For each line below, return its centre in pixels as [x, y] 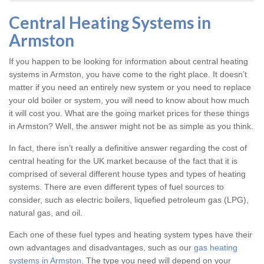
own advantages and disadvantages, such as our [101, 248]
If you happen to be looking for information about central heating [128, 62]
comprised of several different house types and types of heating [127, 174]
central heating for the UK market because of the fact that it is [123, 161]
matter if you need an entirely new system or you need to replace [130, 88]
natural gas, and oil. [46, 213]
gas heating [216, 248]
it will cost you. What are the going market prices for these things [129, 113]
